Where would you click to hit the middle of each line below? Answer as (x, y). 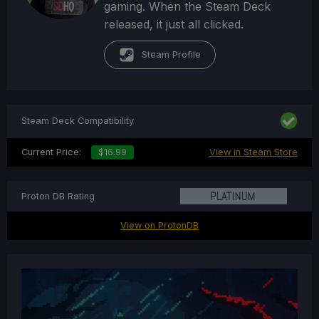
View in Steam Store (253, 152)
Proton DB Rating (58, 196)
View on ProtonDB (159, 226)
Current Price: (53, 152)
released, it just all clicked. (174, 24)
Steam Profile (172, 54)
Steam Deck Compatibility (78, 121)
